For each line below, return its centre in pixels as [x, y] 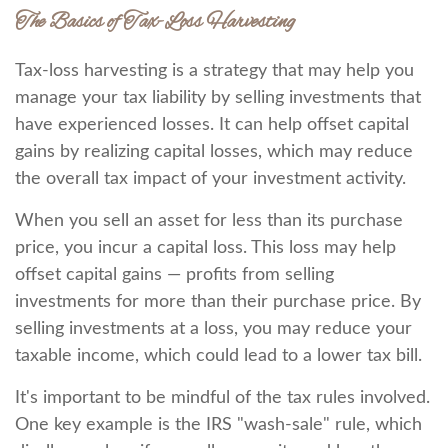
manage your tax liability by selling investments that [218, 98]
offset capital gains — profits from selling [174, 275]
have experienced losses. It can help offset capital [212, 125]
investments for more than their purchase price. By [218, 302]
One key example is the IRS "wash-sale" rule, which [218, 425]
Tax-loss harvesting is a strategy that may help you [214, 71]
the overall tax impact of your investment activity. [210, 179]
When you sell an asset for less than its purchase [209, 221]
